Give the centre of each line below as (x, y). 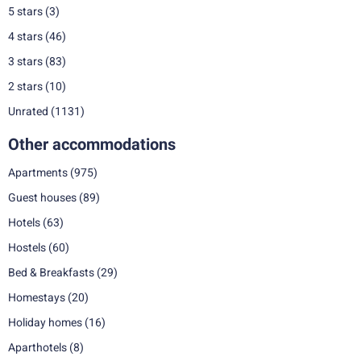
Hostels (27, 247)
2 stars (25, 86)
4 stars (25, 36)
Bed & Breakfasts (51, 272)
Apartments (38, 172)
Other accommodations (92, 144)
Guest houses (42, 197)
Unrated (28, 111)
